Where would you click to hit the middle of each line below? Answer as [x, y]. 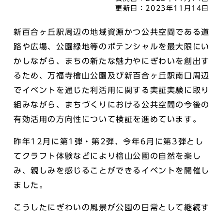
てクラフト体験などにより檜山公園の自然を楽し [108, 156]
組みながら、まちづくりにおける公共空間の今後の [112, 105]
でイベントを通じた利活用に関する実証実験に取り [112, 90]
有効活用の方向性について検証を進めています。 [108, 119]
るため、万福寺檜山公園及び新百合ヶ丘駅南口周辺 [112, 76]
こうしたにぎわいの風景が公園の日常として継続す [112, 207]
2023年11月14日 [177, 8]
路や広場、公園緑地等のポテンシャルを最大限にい [112, 46]
